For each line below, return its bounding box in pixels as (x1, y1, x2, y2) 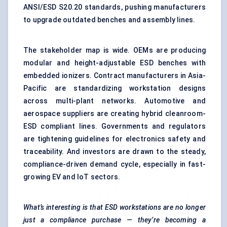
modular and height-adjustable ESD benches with (23, 59, 206, 67)
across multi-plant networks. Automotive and (23, 97, 206, 105)
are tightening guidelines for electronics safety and (23, 135, 206, 143)
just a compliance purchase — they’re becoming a (23, 216, 206, 224)
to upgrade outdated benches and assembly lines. (23, 16, 196, 24)
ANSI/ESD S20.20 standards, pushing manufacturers (23, 3, 206, 12)
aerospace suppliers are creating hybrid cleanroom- (23, 109, 206, 118)
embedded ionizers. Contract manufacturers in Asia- (23, 71, 206, 80)
